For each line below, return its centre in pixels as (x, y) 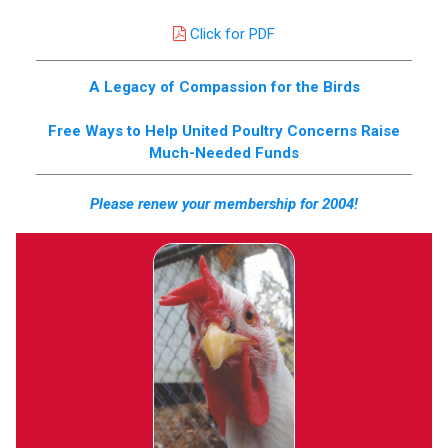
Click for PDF (232, 33)
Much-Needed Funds (224, 152)
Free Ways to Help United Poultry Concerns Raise (224, 130)
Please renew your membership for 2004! (224, 203)
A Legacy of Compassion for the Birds (224, 86)
